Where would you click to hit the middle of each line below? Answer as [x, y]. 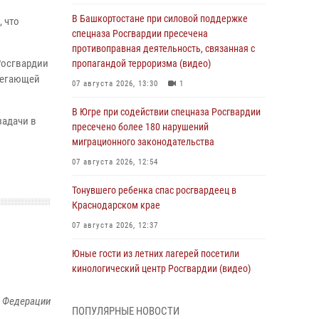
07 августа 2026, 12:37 [115, 225]
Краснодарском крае [116, 205]
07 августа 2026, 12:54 [115, 162]
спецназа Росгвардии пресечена [140, 33]
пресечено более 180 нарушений [140, 127]
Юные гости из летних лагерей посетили [156, 253]
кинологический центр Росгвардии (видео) [161, 268]
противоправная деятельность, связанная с [163, 48]
